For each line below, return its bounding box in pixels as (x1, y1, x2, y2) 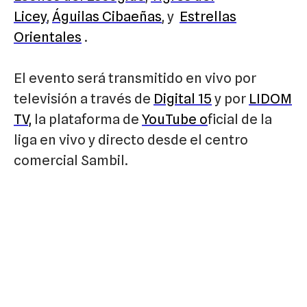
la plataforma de (32, 110, 142, 127)
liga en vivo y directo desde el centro (14, 131, 248, 148)
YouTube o (142, 110, 208, 127)
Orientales (14, 28, 82, 45)
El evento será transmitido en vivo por (14, 69, 256, 86)
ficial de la (208, 110, 272, 127)
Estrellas (180, 8, 236, 25)
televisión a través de (14, 90, 153, 107)
